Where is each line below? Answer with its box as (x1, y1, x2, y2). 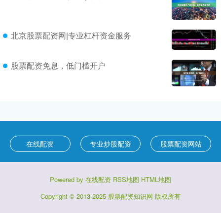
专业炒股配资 (90, 139, 131, 149)
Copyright (40, 191, 70, 201)
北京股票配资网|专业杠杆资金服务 (11, 29, 131, 41)
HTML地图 (141, 175, 171, 184)
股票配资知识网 (108, 191, 153, 201)
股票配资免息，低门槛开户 (11, 60, 106, 72)
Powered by (50, 175, 85, 184)
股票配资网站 (160, 139, 202, 149)
